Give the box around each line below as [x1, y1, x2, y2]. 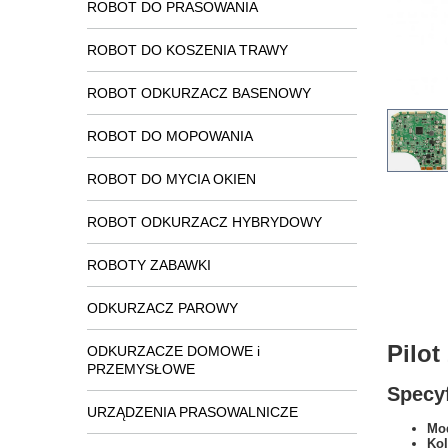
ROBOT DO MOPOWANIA [87, 128, 253, 144]
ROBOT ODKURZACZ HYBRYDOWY [87, 214, 322, 230]
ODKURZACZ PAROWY [87, 300, 238, 316]
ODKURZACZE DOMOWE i [87, 343, 260, 359]
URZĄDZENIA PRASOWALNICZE [87, 404, 298, 420]
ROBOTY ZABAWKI [87, 257, 211, 273]
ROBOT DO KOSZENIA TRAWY [87, 42, 288, 58]
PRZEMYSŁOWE [87, 361, 195, 377]
